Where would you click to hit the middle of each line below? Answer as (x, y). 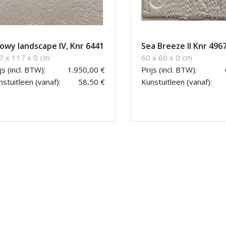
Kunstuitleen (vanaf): (177, 82)
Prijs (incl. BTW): (169, 70)
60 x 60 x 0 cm (167, 58)
